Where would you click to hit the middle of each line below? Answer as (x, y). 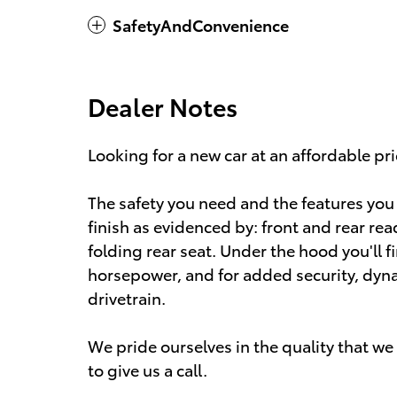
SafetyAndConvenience (201, 24)
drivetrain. (127, 297)
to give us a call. (148, 369)
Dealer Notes (163, 105)
